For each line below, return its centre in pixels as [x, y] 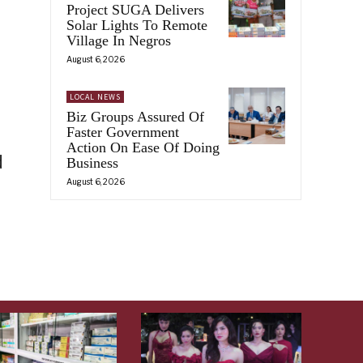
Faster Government [123, 132]
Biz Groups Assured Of [135, 116]
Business [92, 162]
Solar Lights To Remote [137, 25]
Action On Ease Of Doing [143, 147]
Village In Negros [119, 40]
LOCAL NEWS [95, 96]
